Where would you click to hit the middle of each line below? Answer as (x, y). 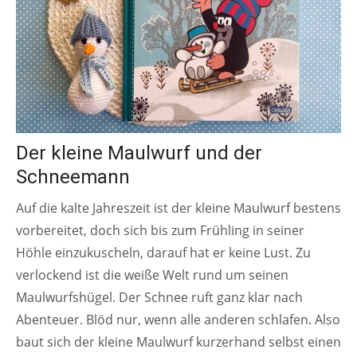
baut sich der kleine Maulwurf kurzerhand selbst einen (178, 342)
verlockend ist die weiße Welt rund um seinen (152, 275)
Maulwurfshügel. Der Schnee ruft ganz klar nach (159, 298)
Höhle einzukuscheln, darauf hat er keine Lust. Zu (163, 253)
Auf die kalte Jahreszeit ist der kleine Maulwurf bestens (178, 208)
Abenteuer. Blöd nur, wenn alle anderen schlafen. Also (178, 320)
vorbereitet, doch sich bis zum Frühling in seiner (160, 231)
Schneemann (73, 177)
